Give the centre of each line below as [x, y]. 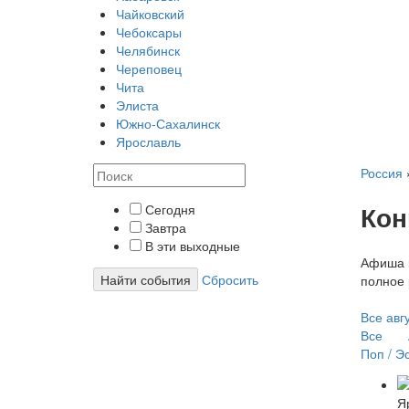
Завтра [164, 228]
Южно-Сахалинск [168, 124]
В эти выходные [191, 246]
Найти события [146, 280]
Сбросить [230, 280]
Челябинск [148, 51]
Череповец [149, 69]
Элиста [137, 105]
